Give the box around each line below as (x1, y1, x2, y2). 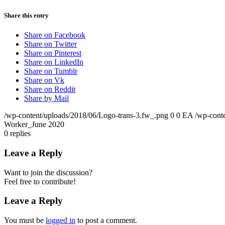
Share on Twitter (24, 40, 77, 49)
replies (10, 129, 31, 138)
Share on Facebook (24, 31, 85, 40)
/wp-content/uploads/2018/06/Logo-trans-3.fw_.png (4, 111, 168, 120)
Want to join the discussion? (4, 168, 92, 177)
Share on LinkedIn (24, 58, 83, 67)
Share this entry (4, 11, 49, 19)
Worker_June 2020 (4, 120, 64, 129)
